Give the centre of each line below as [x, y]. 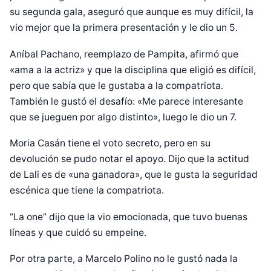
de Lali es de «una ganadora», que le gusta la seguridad [134, 175]
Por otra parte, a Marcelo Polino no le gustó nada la [124, 259]
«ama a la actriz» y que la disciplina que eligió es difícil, [133, 70]
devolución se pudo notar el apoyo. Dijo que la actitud [129, 159]
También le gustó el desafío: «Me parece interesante [126, 101]
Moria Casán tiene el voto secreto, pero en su [110, 143]
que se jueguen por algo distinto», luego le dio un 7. [123, 117]
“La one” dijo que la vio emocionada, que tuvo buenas [129, 217]
